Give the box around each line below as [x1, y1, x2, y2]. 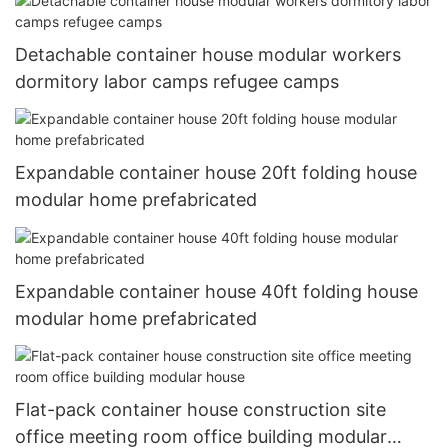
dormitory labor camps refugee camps [15, 70, 339, 92]
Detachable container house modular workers [15, 43, 401, 65]
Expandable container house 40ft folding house [15, 280, 418, 302]
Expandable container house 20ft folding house [15, 162, 417, 184]
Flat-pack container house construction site [15, 399, 386, 421]
